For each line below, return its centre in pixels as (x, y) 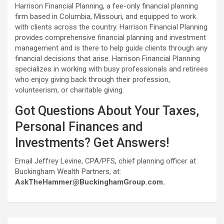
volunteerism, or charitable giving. (70, 90)
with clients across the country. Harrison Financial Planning (111, 27)
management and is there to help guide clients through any (111, 48)
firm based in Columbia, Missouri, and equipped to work (105, 16)
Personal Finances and (79, 127)
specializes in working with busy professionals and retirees (111, 69)
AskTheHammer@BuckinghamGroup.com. (90, 182)
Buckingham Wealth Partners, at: (68, 171)
